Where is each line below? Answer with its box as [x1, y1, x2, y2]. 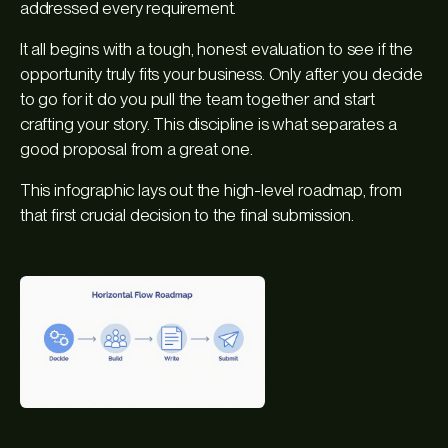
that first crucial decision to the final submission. [20, 204, 355, 225]
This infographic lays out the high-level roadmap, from [20, 179, 402, 200]
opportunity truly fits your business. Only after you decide [20, 63, 423, 84]
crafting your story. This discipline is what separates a [20, 113, 397, 134]
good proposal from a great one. [20, 138, 253, 159]
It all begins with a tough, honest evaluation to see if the [20, 38, 413, 59]
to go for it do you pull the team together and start [20, 88, 376, 109]
